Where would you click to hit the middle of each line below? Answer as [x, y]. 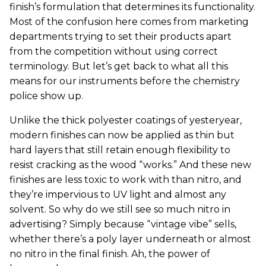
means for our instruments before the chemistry [125, 81]
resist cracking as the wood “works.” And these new [130, 165]
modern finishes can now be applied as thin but [122, 135]
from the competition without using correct [114, 51]
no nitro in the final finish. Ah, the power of [110, 254]
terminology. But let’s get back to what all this [119, 66]
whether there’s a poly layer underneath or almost [130, 239]
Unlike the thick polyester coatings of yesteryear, [126, 120]
